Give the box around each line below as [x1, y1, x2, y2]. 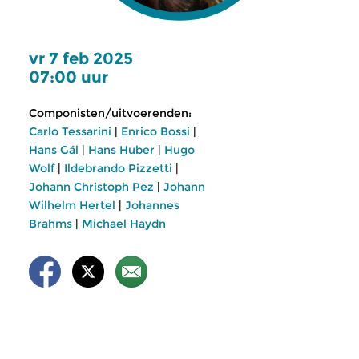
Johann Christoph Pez [29, 179, 154, 194]
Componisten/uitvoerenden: [29, 106, 192, 120]
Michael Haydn [82, 216, 166, 231]
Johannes [125, 198, 179, 212]
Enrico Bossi [121, 124, 190, 139]
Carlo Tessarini [29, 124, 111, 139]
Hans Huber [88, 143, 155, 157]
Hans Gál [29, 143, 79, 157]
